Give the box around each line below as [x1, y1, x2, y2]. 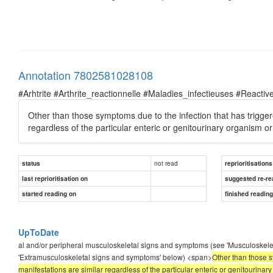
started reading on [22, 189, 76, 198]
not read [154, 158, 178, 168]
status [22, 158, 40, 168]
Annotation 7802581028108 [18, 66, 153, 83]
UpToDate [18, 225, 59, 238]
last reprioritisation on [22, 174, 88, 183]
